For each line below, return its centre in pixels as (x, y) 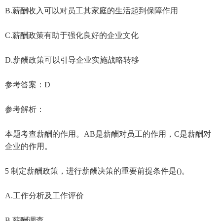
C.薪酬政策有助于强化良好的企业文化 (72, 35)
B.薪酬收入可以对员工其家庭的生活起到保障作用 (92, 10)
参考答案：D (28, 84)
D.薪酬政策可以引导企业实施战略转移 (72, 60)
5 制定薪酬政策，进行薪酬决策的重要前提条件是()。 (97, 171)
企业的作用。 (29, 146)
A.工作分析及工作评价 (44, 195)
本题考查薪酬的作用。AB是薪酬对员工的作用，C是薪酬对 (108, 134)
